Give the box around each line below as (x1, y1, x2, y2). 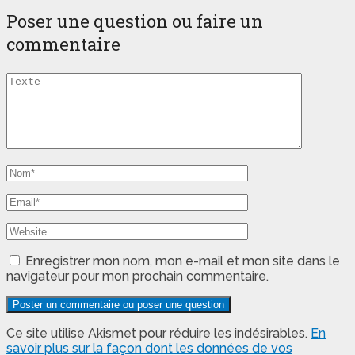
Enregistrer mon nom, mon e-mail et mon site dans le (25, 254, 340, 269)
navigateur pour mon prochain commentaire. (6, 269, 269, 284)
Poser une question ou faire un (6, 10, 263, 33)
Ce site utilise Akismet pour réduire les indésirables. (6, 326, 311, 342)
